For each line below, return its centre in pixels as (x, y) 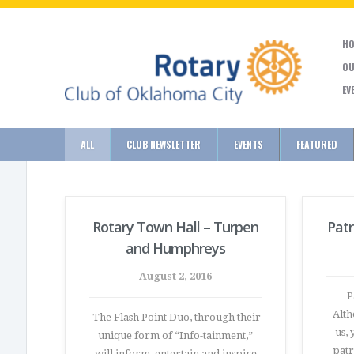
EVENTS (249, 144)
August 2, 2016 (175, 276)
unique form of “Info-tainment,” (175, 335)
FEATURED (317, 144)
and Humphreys (175, 248)
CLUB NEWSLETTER (164, 144)
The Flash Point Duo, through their (175, 317)
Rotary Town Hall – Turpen (175, 227)
